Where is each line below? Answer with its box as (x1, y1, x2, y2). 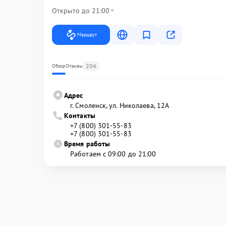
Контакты (64, 110, 95, 120)
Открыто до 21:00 (52, 6, 110, 15)
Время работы (64, 139, 110, 148)
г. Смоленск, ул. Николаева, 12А (70, 100, 169, 110)
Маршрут (77, 31, 97, 38)
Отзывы (65, 62, 83, 69)
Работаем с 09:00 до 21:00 (70, 149, 156, 158)
